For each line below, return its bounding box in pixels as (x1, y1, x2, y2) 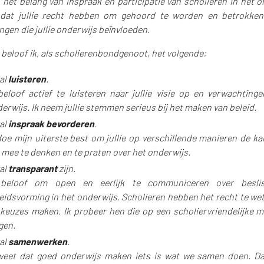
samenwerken (8, 235, 67, 247)
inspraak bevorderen (8, 117, 94, 129)
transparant (8, 162, 59, 174)
